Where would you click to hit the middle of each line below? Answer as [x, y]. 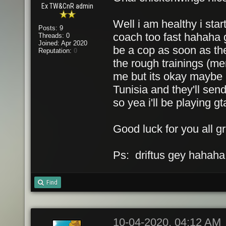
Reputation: [56, 51]
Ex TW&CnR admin [68, 6]
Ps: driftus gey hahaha [169, 155]
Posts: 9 [50, 28]
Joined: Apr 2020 [63, 43]
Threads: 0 [54, 36]
